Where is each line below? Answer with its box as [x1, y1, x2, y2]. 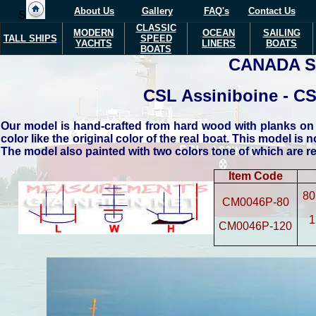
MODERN [73, 28, 114, 38]
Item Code [228, 170, 283, 182]
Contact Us [248, 6, 296, 16]
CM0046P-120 [219, 220, 292, 232]
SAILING [262, 28, 300, 38]
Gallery [141, 6, 173, 16]
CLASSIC [135, 23, 176, 33]
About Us [74, 6, 114, 16]
